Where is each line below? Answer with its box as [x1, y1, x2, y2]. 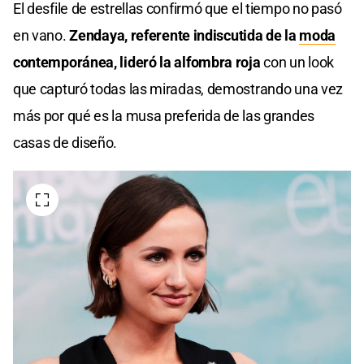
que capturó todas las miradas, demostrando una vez [13, 80, 344, 98]
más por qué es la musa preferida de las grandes [13, 107, 314, 125]
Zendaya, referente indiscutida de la [66, 27, 300, 45]
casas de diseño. [13, 134, 118, 152]
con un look [263, 54, 335, 71]
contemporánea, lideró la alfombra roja [13, 54, 264, 71]
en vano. [13, 27, 67, 45]
